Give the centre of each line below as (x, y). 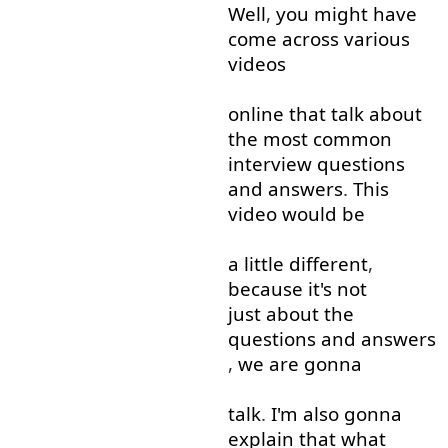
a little (255, 264)
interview (269, 164)
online (255, 114)
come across (283, 39)
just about (273, 314)
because (265, 289)
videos (256, 64)
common (352, 139)
